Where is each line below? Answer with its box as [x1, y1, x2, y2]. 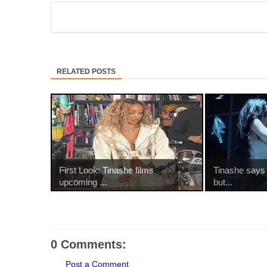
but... [213, 177, 232, 188]
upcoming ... [59, 177, 107, 188]
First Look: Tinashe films [59, 165, 154, 176]
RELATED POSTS [57, 67, 116, 76]
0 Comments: [51, 238, 126, 252]
